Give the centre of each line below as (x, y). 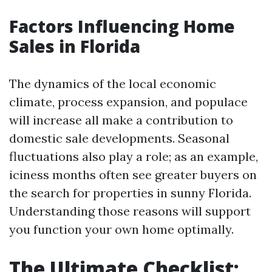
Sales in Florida (75, 46)
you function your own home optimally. (121, 229)
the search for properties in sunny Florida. (130, 193)
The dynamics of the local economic (113, 83)
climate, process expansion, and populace (128, 102)
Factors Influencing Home (122, 26)
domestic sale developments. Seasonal (119, 138)
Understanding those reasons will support (130, 211)
